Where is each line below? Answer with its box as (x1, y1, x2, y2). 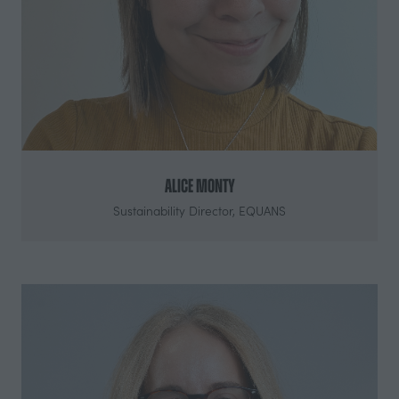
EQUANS (239, 201, 286, 219)
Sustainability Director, (113, 201, 239, 219)
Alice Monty (164, 175, 235, 196)
